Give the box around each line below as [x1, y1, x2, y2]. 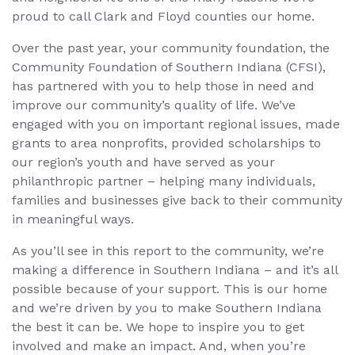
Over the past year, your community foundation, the [12, 40, 330, 56]
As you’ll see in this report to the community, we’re [12, 243, 324, 259]
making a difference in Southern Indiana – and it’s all [12, 262, 338, 278]
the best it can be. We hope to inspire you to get [12, 319, 304, 335]
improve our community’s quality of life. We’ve [12, 97, 296, 113]
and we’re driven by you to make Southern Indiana [12, 300, 322, 316]
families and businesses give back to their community [12, 193, 342, 208]
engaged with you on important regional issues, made [12, 116, 340, 132]
